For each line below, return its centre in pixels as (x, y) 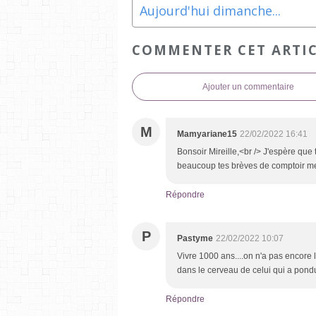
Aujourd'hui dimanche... (210, 11)
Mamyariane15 (207, 134)
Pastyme (195, 238)
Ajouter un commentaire (248, 86)
